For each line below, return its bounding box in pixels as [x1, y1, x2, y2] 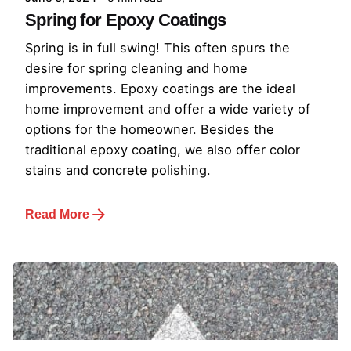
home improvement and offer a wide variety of [25, 101, 310, 118]
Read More [25, 208, 89, 222]
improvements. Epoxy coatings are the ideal [25, 81, 295, 97]
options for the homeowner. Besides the [25, 121, 274, 138]
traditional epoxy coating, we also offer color [25, 142, 300, 158]
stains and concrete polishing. [25, 162, 211, 179]
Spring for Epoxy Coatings [25, 10, 226, 31]
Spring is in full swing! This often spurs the [25, 40, 290, 56]
